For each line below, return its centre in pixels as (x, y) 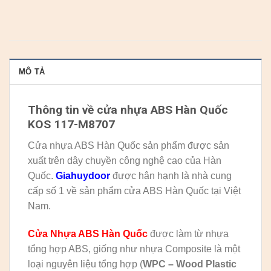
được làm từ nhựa (188, 233)
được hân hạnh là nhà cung (171, 175)
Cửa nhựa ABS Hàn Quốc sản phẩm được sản (129, 145)
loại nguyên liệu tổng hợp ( (85, 264)
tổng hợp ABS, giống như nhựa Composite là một (134, 249)
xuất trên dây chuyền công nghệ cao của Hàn (125, 160)
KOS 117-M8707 (71, 125)
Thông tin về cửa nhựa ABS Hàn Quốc (128, 110)
